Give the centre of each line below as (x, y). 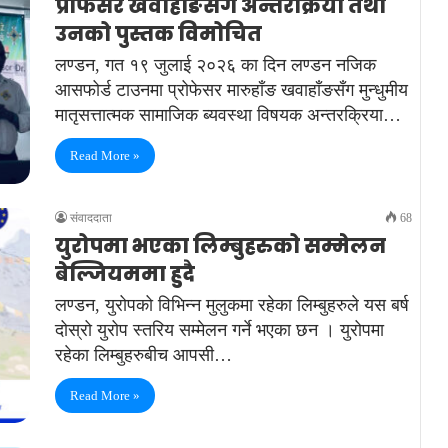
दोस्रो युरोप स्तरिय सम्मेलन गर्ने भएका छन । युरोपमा (219, 329)
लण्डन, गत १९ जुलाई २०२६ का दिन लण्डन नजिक (215, 65)
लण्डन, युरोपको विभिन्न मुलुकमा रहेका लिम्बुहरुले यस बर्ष (232, 304)
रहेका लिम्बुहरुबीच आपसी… (143, 354)
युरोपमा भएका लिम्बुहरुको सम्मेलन (220, 245)
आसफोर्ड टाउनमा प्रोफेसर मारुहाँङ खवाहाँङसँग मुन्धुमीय (231, 90)
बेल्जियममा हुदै (125, 273)
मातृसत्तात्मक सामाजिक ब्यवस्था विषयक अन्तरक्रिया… (228, 115)
